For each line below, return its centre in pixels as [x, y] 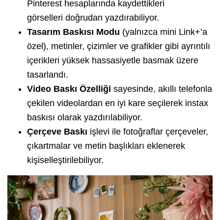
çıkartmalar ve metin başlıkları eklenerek [106, 146]
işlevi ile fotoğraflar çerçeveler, [148, 132]
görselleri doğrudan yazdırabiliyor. [93, 18]
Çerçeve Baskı [57, 132]
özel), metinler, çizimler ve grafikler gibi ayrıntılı [119, 46]
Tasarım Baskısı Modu [73, 32]
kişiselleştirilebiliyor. [65, 160]
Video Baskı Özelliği [69, 89]
